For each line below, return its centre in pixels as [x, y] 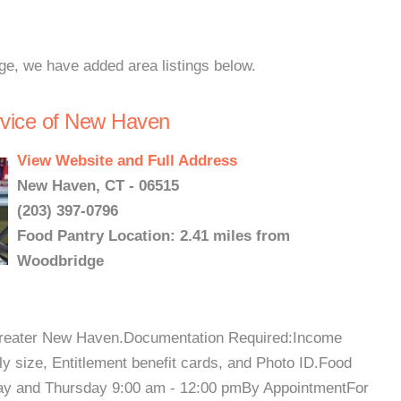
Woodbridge [60, 261]
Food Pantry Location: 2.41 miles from [154, 236]
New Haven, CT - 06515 [98, 186]
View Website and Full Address [127, 161]
